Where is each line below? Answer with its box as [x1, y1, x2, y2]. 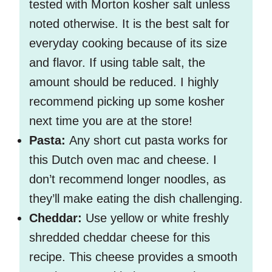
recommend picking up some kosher [29, 95, 225, 109]
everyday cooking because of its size [29, 36, 227, 50]
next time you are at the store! [29, 114, 192, 128]
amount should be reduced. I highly [29, 75, 219, 89]
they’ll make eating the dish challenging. [29, 192, 243, 206]
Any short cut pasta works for [69, 134, 228, 148]
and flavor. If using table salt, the [29, 56, 205, 70]
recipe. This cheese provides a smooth [29, 250, 237, 264]
